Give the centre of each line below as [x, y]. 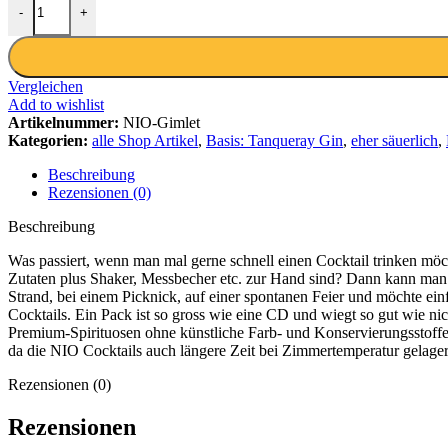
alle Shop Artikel [145, 141]
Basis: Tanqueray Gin [274, 141]
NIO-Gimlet [161, 123]
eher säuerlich [394, 141]
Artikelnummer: [65, 123]
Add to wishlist [56, 105]
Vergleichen [45, 87]
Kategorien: [48, 141]
